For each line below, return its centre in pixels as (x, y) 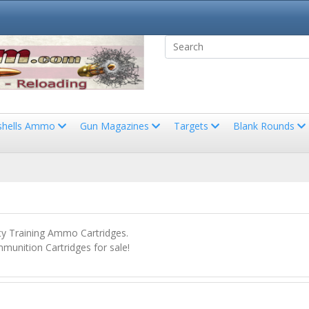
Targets (192, 126)
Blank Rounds (265, 126)
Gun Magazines (116, 126)
